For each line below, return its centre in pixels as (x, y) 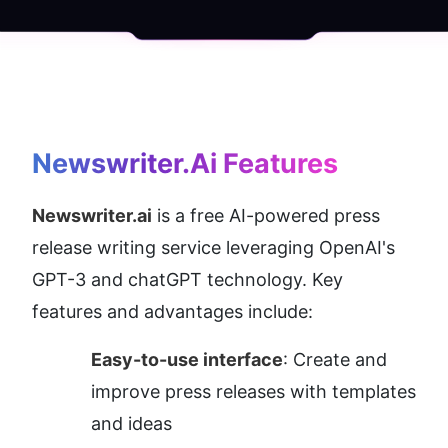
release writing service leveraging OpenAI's (213, 248)
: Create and (335, 360)
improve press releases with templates (253, 392)
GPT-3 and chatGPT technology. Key (187, 280)
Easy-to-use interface (187, 360)
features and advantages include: (172, 312)
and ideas (131, 424)
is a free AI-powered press (266, 216)
